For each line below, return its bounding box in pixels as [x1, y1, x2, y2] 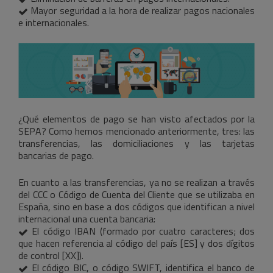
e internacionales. [18, 15, 89, 30]
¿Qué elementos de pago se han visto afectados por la [18, 112, 255, 127]
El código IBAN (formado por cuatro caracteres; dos [28, 224, 255, 239]
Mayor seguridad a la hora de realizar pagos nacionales [28, 3, 255, 18]
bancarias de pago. [18, 148, 94, 163]
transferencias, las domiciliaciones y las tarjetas [18, 136, 255, 151]
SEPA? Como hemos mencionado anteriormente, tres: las [18, 124, 255, 139]
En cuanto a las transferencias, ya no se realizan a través [18, 175, 255, 190]
